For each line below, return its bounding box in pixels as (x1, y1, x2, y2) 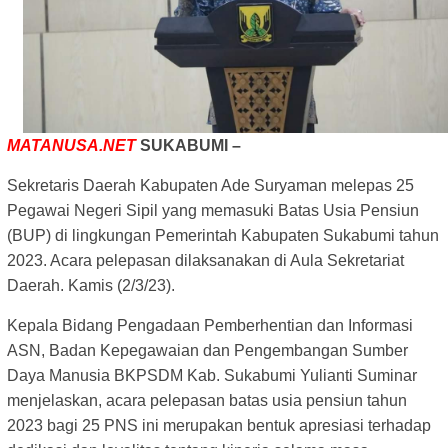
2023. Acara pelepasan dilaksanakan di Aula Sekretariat (7, 252, 404, 270)
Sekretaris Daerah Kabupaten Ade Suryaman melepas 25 (7, 177, 414, 195)
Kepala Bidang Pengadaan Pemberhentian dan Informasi (7, 317, 413, 335)
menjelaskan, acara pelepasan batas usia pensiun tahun (7, 392, 407, 410)
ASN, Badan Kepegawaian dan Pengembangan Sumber (7, 342, 408, 360)
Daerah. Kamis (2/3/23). (7, 277, 179, 295)
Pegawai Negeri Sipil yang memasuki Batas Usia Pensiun (7, 202, 419, 220)
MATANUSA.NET (7, 137, 136, 155)
